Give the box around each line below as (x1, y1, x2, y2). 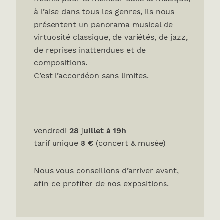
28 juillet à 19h (69, 125, 126, 135)
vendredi (33, 125, 69, 135)
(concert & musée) (93, 138, 165, 148)
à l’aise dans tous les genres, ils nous (33, 6, 174, 16)
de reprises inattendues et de (33, 45, 146, 55)
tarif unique (33, 138, 81, 148)
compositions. (33, 57, 87, 67)
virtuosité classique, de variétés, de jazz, (33, 32, 188, 42)
